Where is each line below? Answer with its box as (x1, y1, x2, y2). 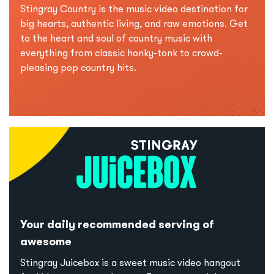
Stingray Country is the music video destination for (20, 2, 248, 15)
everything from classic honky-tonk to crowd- (20, 46, 223, 59)
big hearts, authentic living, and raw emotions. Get (20, 17, 248, 29)
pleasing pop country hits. (20, 61, 136, 73)
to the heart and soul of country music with (20, 31, 212, 44)
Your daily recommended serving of (20, 217, 214, 231)
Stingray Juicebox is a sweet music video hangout (20, 256, 240, 268)
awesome (20, 234, 72, 248)
